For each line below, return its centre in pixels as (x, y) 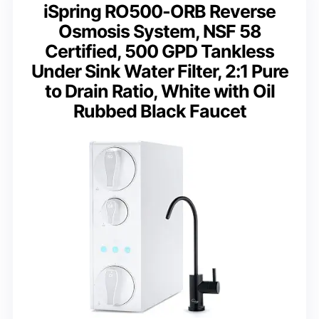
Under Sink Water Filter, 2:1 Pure (159, 71)
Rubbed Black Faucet (159, 111)
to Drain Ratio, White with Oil (159, 91)
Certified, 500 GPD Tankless (159, 51)
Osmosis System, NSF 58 (159, 31)
